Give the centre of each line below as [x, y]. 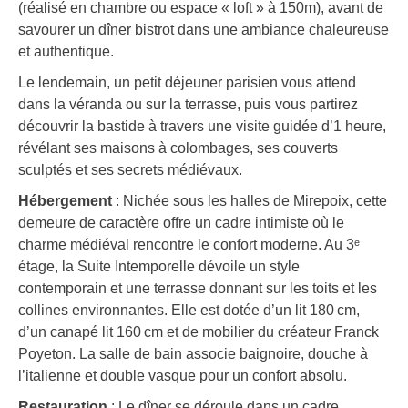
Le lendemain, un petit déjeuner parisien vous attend [187, 83]
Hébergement [67, 201]
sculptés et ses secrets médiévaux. [130, 170]
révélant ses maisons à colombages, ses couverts [178, 148]
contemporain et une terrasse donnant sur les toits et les [198, 289]
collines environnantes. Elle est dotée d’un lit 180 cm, [189, 311]
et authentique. [66, 52]
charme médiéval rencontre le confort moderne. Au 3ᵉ [189, 245]
